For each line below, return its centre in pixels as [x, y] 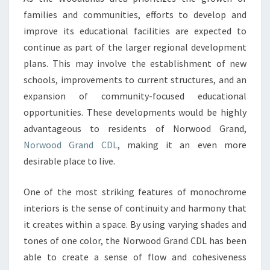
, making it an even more [182, 145]
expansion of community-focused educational [135, 96]
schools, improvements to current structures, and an [135, 80]
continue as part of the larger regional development [135, 47]
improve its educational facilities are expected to [135, 31]
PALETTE [158, 61]
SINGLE [153, 28]
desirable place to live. [69, 161]
